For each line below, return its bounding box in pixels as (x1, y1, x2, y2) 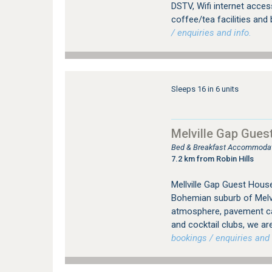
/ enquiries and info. (171, 27, 251, 38)
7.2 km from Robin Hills (171, 154, 254, 163)
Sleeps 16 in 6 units (171, 84, 239, 93)
